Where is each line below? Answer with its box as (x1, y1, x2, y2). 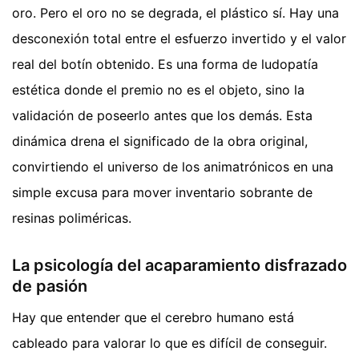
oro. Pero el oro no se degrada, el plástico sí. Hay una (12, 4, 339, 21)
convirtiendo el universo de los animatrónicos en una (12, 158, 333, 175)
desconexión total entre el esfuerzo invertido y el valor (12, 30, 346, 46)
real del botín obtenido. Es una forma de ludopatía (12, 55, 318, 72)
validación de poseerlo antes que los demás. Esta (12, 107, 313, 123)
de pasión (12, 276, 87, 296)
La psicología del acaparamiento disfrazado (12, 255, 347, 275)
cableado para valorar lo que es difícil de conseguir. (12, 334, 327, 351)
